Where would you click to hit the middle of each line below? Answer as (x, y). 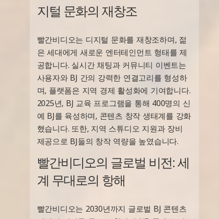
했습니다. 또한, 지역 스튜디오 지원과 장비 (110, 129)
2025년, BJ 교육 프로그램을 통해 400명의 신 (114, 103)
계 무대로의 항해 (81, 180)
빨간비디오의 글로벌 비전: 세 (113, 163)
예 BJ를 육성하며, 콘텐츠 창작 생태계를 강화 (114, 116)
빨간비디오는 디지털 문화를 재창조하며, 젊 (112, 40)
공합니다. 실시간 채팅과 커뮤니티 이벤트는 (111, 65)
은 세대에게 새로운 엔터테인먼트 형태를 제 (112, 53)
